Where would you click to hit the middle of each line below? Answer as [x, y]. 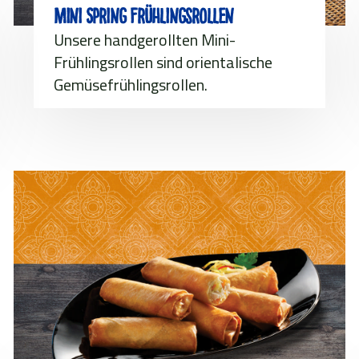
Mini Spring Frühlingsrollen [143, 16]
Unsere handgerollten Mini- [144, 39]
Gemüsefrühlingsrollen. [130, 84]
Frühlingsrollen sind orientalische [163, 62]
